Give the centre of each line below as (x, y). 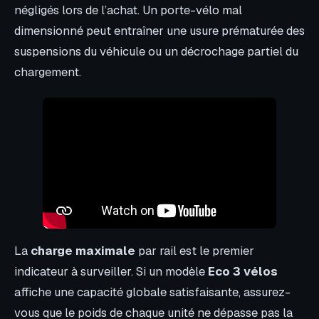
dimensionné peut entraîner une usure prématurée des (159, 31)
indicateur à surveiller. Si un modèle (111, 272)
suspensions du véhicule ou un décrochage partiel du (156, 52)
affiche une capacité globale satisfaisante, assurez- (152, 292)
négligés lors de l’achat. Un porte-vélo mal (128, 10)
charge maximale (83, 251)
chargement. (48, 72)
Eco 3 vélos (243, 272)
